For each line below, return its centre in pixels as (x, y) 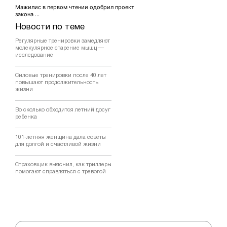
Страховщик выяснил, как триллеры (63, 165)
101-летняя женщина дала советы (61, 138)
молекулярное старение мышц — (60, 48)
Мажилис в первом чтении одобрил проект (75, 7)
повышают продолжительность (57, 83)
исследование (34, 55)
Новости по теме (50, 27)
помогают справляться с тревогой (61, 172)
